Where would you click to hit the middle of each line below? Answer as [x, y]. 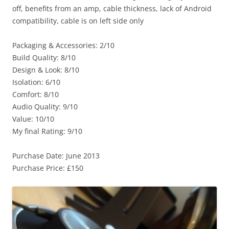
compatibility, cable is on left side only [78, 21]
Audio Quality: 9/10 [45, 107]
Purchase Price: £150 [48, 168]
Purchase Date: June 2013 [56, 156]
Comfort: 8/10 [36, 95]
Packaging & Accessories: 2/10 [63, 45]
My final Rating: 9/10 [47, 131]
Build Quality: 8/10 [44, 58]
